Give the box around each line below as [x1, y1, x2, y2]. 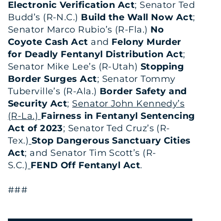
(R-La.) [8, 110, 41, 121]
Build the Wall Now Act [81, 11, 193, 23]
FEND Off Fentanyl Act [30, 159, 141, 171]
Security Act [8, 98, 68, 109]
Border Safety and [99, 85, 187, 97]
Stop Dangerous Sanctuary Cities [31, 135, 191, 146]
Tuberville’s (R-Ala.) [8, 85, 100, 97]
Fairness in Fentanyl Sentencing [40, 110, 195, 121]
